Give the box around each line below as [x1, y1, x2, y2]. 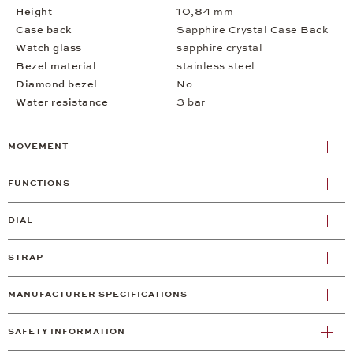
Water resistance [16, 96, 108, 110]
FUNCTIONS [8, 178, 70, 189]
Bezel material [16, 60, 96, 73]
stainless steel [176, 60, 255, 73]
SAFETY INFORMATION [8, 326, 125, 337]
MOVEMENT [8, 141, 69, 152]
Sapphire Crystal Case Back [176, 24, 328, 37]
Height [16, 6, 52, 19]
